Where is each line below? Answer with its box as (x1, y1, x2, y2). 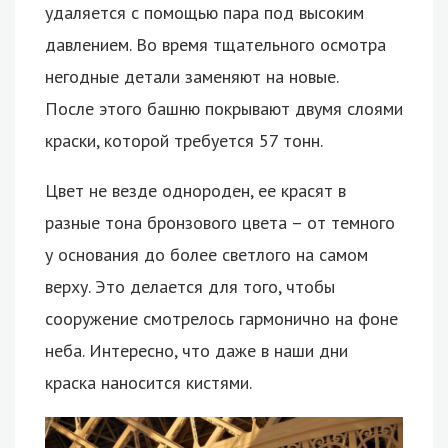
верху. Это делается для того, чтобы (45, 275, 335, 299)
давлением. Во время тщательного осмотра (45, 33, 386, 57)
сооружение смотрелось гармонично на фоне (45, 307, 398, 331)
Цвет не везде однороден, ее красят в (45, 179, 346, 203)
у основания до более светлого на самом (45, 243, 368, 267)
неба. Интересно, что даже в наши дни (45, 339, 348, 363)
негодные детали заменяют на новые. (45, 65, 339, 89)
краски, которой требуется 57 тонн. (45, 129, 323, 153)
